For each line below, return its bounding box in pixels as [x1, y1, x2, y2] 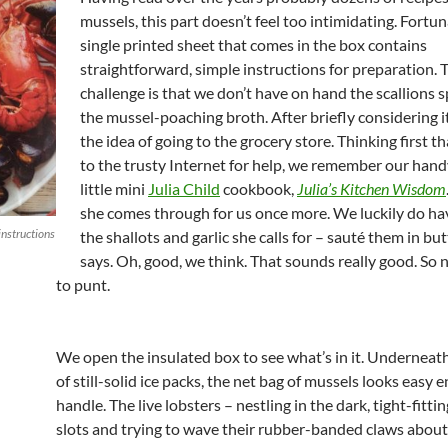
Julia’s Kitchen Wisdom [297, 179, 446, 198]
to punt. [56, 275, 110, 294]
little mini [80, 179, 148, 198]
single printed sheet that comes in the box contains [80, 35, 427, 54]
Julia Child [148, 179, 220, 198]
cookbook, [220, 179, 297, 198]
